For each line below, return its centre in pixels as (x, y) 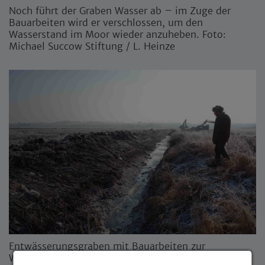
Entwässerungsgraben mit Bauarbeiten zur (107, 246)
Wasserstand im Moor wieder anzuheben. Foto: (117, 34)
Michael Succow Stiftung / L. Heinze (92, 46)
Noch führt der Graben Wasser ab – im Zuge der (120, 10)
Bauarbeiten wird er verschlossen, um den (106, 22)
